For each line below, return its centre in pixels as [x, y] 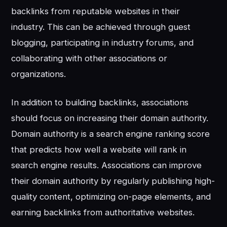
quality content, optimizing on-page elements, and [111, 196]
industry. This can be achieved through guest [101, 27]
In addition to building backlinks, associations [100, 102]
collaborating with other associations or [89, 58]
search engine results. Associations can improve [107, 165]
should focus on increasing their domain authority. [110, 118]
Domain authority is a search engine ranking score [111, 134]
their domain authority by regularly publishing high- [113, 181]
